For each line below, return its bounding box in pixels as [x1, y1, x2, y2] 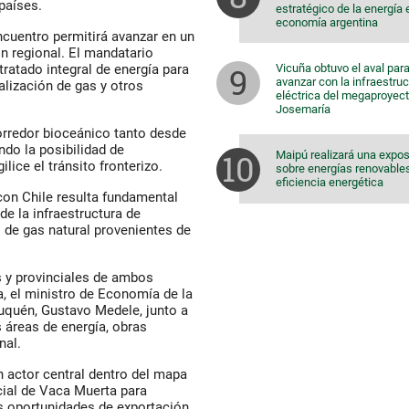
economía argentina [275, 15, 378, 29]
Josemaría [275, 101, 330, 116]
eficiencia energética [275, 174, 383, 189]
